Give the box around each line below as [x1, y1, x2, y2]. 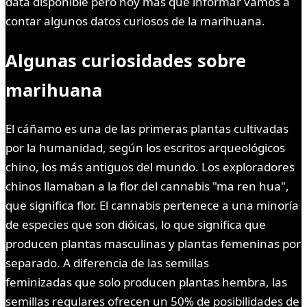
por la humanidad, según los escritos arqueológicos [5, 139, 285, 156]
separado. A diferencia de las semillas [5, 254, 209, 271]
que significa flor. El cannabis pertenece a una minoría [5, 197, 299, 213]
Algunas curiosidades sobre [5, 48, 246, 72]
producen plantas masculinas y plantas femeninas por [5, 235, 301, 251]
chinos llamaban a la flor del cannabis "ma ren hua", [5, 177, 289, 194]
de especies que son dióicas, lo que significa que [5, 216, 266, 232]
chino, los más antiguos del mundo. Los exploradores [5, 158, 295, 175]
